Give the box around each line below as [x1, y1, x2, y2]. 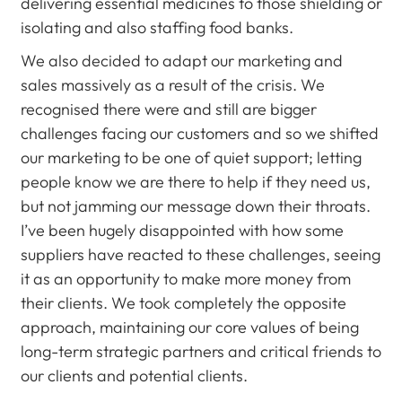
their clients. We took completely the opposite [20, 293, 346, 313]
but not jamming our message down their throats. [20, 196, 371, 216]
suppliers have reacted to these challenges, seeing [20, 244, 380, 265]
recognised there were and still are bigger [20, 99, 317, 119]
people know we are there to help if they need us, [20, 171, 371, 192]
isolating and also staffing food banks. [20, 17, 293, 38]
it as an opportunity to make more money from [20, 268, 351, 289]
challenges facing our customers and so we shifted [20, 123, 379, 144]
